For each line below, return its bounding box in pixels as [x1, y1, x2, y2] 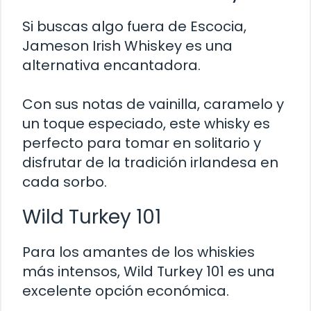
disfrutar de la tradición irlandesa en [22, 153, 278, 173]
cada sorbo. [22, 172, 107, 192]
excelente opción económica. [22, 281, 229, 301]
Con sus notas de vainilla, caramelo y [22, 94, 284, 115]
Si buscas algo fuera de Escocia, [22, 17, 246, 37]
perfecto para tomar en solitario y [22, 133, 261, 153]
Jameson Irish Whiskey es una [22, 36, 233, 56]
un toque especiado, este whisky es [22, 114, 270, 134]
